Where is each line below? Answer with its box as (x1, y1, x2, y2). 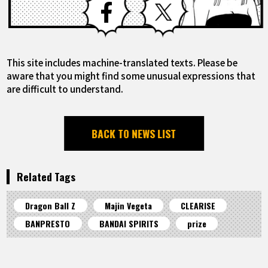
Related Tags (16, 169, 75, 185)
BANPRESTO (25, 217, 71, 230)
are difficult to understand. (7, 82, 124, 96)
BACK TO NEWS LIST (92, 126, 176, 142)
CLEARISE (181, 199, 216, 212)
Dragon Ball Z (25, 199, 76, 212)
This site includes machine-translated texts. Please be (7, 56, 238, 69)
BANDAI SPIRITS (99, 217, 159, 230)
